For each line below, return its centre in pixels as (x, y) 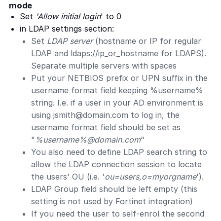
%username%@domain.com (88, 140)
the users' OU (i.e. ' (68, 177)
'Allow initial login (68, 17)
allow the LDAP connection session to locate (116, 165)
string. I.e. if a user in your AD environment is (117, 103)
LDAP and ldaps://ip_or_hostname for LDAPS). (118, 54)
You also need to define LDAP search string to (119, 152)
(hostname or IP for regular (148, 41)
